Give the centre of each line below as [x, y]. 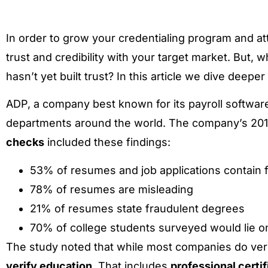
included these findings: [107, 142]
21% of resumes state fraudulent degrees [137, 208]
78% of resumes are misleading [112, 189]
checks [25, 142]
